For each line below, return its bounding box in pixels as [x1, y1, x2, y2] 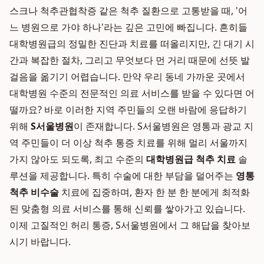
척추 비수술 [9, 186, 59, 199]
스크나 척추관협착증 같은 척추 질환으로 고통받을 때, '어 [9, 4, 247, 17]
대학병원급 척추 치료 [146, 153, 236, 166]
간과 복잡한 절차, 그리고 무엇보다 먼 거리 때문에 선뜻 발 [9, 54, 250, 67]
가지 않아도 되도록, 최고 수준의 [9, 153, 146, 166]
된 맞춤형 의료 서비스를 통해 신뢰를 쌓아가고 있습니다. [9, 202, 245, 215]
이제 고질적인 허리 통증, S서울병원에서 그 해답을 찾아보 [9, 219, 250, 232]
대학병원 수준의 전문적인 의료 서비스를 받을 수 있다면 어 [9, 87, 255, 100]
